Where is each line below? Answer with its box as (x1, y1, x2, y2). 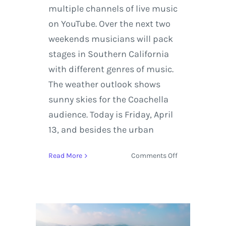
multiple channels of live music (48, 3, 178, 15)
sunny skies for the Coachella (48, 94, 168, 105)
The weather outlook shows (48, 79, 160, 90)
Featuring (177, 197, 208, 206)
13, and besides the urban (48, 124, 154, 136)
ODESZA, (177, 209, 204, 218)
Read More (48, 151, 82, 160)
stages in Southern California (48, 48, 169, 60)
